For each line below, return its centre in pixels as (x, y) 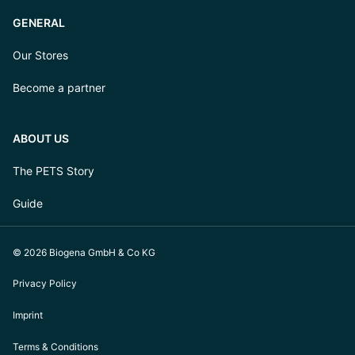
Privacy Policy (45, 283)
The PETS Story (53, 171)
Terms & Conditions (55, 347)
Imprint (28, 315)
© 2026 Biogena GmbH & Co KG (84, 252)
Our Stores (40, 55)
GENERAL (39, 23)
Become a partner (59, 88)
